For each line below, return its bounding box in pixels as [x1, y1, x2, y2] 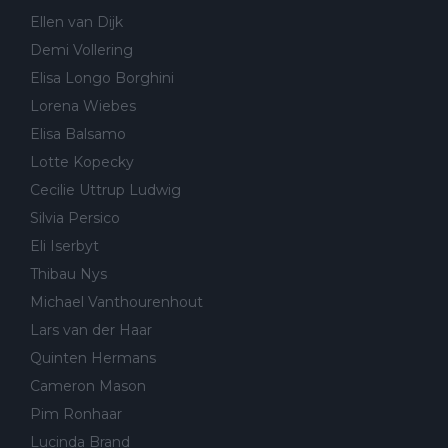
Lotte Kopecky [30, 152, 134, 171]
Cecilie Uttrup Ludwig [30, 180, 181, 199]
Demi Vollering [30, 40, 133, 59]
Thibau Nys [30, 264, 107, 283]
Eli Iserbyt [30, 236, 99, 255]
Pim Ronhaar [30, 404, 122, 423]
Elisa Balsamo [30, 124, 126, 143]
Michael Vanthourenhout [30, 292, 203, 311]
